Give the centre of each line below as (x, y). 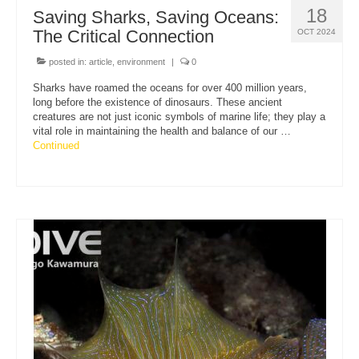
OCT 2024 (317, 31)
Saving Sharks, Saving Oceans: (156, 17)
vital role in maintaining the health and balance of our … (162, 131)
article (101, 61)
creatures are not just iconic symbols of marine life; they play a (179, 116)
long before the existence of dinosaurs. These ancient (157, 102)
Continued (56, 145)
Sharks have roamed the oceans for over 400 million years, (170, 87)
